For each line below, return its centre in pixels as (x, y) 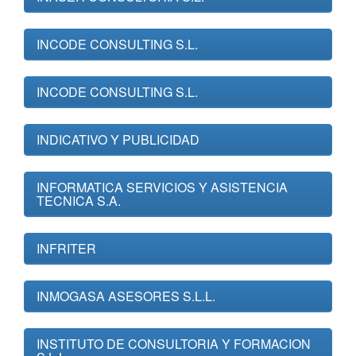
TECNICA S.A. (79, 201)
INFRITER (66, 248)
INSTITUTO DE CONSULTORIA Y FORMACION (174, 344)
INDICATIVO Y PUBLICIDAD (118, 139)
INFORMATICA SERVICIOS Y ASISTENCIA (162, 187)
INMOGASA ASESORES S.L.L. (126, 296)
